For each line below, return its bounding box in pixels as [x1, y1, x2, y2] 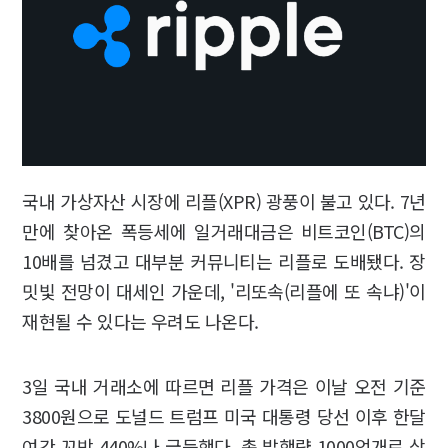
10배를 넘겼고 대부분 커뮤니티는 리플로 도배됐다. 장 [22, 247, 426, 274]
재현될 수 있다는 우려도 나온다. [22, 307, 259, 334]
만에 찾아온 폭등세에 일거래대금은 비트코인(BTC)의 [22, 217, 426, 244]
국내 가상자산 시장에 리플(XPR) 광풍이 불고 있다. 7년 [22, 187, 426, 214]
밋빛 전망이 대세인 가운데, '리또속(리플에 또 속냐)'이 [22, 277, 426, 304]
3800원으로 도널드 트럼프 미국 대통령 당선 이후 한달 [22, 402, 426, 429]
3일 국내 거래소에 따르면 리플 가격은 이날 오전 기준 [22, 372, 426, 399]
